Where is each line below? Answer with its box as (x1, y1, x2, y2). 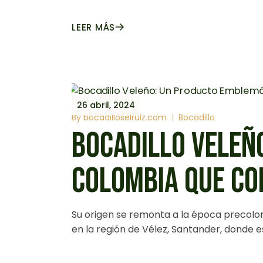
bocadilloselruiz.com (83, 112, 167, 124)
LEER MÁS (72, 21, 115, 33)
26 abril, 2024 (77, 99, 135, 111)
